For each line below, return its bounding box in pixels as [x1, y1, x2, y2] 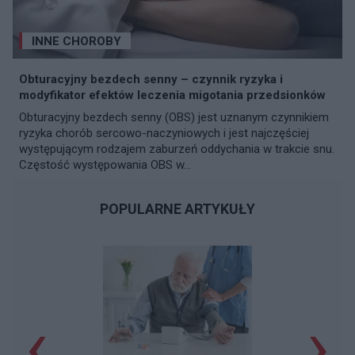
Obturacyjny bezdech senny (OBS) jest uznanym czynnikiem [19, 109, 329, 124]
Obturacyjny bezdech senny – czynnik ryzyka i [19, 71, 283, 86]
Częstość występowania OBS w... [19, 157, 191, 172]
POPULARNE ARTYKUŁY [100, 200, 255, 217]
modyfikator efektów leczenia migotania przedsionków [19, 87, 326, 102]
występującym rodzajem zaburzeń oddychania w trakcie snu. [19, 141, 334, 156]
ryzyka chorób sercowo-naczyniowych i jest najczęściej [19, 125, 309, 140]
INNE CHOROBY [32, 33, 121, 48]
